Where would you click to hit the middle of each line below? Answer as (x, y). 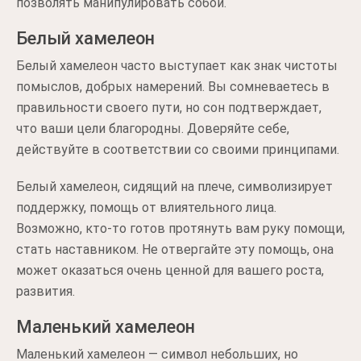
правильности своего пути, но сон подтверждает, (169, 108)
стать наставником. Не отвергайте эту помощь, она (175, 249)
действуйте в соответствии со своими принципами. (178, 149)
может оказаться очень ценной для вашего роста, (170, 270)
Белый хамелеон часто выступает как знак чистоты (177, 66)
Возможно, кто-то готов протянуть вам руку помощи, (180, 228)
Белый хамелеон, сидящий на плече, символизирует (174, 187)
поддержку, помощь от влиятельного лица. (146, 207)
